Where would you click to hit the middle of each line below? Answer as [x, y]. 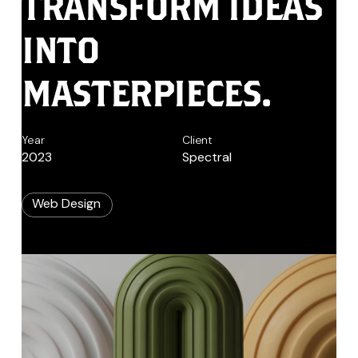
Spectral [207, 157]
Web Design [66, 204]
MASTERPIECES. [146, 93]
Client [198, 139]
